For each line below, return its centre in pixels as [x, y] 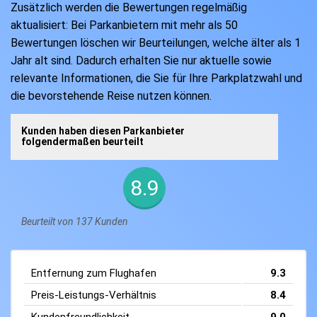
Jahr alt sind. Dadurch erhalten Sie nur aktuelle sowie [141, 61]
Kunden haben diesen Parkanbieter [103, 131]
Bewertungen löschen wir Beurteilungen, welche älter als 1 [156, 43]
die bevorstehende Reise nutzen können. [111, 96]
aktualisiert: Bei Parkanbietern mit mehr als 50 [124, 25]
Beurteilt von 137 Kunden [75, 221]
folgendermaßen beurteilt [82, 142]
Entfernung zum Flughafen [94, 273]
